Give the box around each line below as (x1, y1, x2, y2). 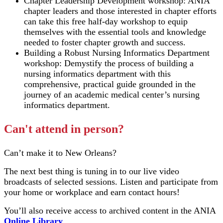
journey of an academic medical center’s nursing (24, 90, 200, 100)
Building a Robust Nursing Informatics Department (24, 48, 210, 58)
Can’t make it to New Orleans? (4, 148, 116, 158)
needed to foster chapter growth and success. (24, 37, 186, 47)
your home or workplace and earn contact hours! (4, 187, 180, 197)
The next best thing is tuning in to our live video (4, 166, 179, 176)
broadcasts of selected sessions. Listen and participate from (4, 177, 218, 187)
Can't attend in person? (4, 122, 124, 135)
